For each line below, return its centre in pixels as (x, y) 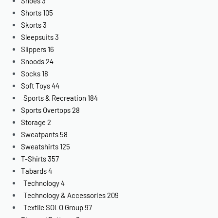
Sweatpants (40, 134)
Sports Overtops (46, 110)
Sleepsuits (37, 37)
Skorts (31, 25)
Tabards (34, 171)
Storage (34, 122)
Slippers (34, 49)
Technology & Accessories (65, 195)
